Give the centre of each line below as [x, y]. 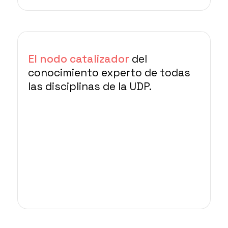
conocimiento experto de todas [109, 73]
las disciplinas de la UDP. [90, 86]
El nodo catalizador [78, 59]
